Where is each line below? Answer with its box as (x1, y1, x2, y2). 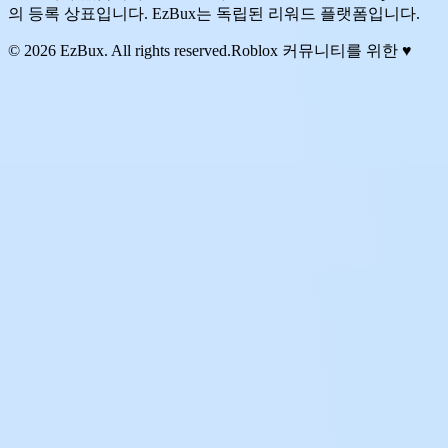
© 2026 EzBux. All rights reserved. (8, 41, 231, 59)
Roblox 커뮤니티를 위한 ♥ (231, 41, 412, 59)
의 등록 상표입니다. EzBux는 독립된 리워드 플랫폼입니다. (8, 4, 420, 22)
